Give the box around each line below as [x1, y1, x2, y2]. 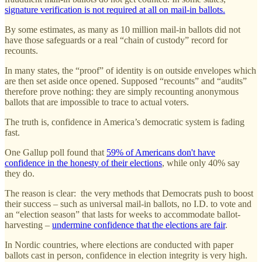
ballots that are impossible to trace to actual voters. [5, 97, 189, 108]
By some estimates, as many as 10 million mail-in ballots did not [5, 25, 240, 35]
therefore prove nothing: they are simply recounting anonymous [5, 87, 239, 97]
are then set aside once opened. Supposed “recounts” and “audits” [5, 76, 247, 87]
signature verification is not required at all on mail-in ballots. [5, 5, 225, 15]
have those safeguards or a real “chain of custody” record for [5, 35, 227, 46]
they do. [5, 168, 35, 179]
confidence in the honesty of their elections [5, 158, 162, 168]
